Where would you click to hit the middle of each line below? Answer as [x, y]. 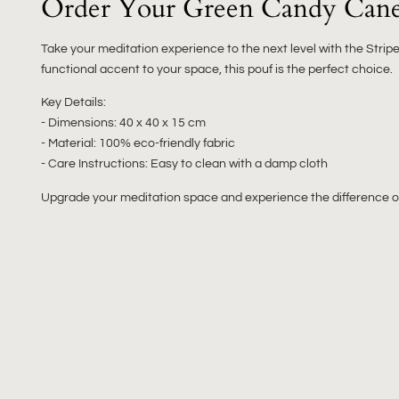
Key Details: [73, 102]
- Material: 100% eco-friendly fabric [138, 143]
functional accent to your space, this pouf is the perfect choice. [217, 69]
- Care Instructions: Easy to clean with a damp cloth [184, 164]
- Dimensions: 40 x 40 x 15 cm [123, 123]
